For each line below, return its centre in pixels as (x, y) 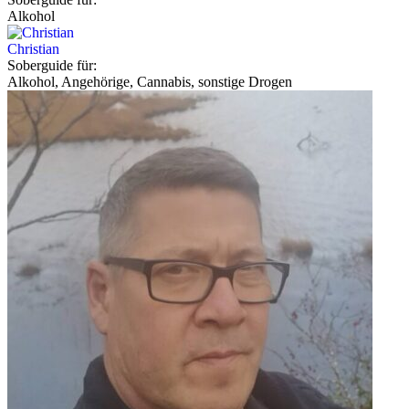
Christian (33, 48)
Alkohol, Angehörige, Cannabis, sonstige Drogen (150, 81)
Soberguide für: (52, 65)
